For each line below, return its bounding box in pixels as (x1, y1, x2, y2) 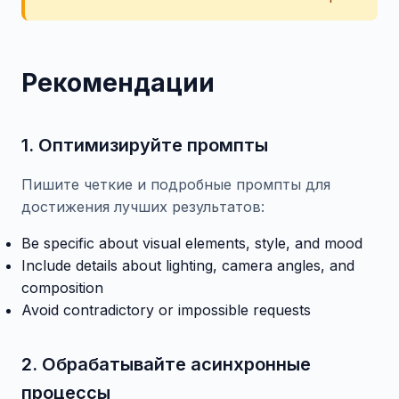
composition (21, 279, 103, 297)
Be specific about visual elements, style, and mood (21, 234, 362, 252)
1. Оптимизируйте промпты (21, 134, 268, 156)
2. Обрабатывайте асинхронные (21, 354, 311, 375)
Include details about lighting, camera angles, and (21, 256, 354, 274)
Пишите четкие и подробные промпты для (21, 175, 330, 193)
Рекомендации (21, 68, 215, 98)
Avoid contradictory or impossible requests (21, 301, 311, 319)
